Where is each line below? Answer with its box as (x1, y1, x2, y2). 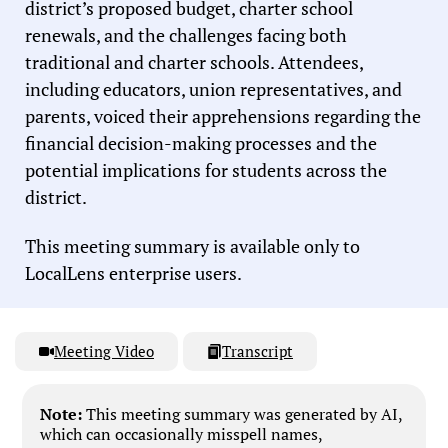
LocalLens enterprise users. (25, 260, 242, 285)
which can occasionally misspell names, (40, 423, 324, 446)
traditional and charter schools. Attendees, (25, 50, 363, 75)
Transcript (222, 341, 293, 362)
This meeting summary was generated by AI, (82, 403, 404, 426)
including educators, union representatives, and (25, 77, 402, 102)
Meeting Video (54, 341, 154, 362)
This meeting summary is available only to (25, 233, 360, 258)
